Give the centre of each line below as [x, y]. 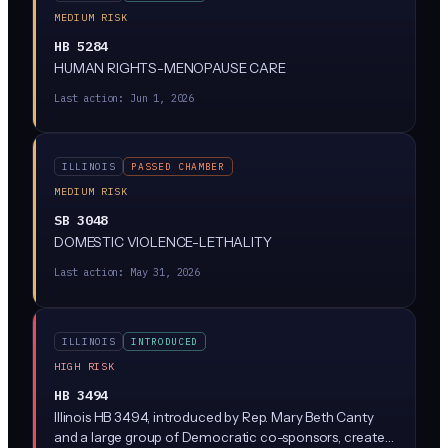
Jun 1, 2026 [162, 97]
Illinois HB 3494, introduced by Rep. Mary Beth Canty [214, 416]
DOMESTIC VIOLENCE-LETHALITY [163, 242]
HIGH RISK [84, 366]
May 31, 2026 [165, 272]
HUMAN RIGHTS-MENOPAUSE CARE [170, 67]
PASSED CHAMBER [178, 166]
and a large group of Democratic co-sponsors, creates [223, 436]
